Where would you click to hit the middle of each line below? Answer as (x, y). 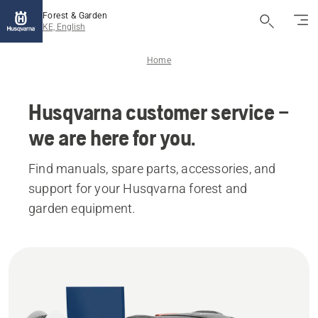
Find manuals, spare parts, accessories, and (152, 169)
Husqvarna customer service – (159, 112)
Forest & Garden (75, 16)
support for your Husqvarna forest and (138, 188)
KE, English (64, 27)
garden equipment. (82, 208)
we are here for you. (112, 137)
